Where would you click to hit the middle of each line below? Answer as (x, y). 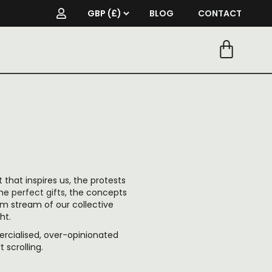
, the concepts (96, 192)
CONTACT (220, 13)
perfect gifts (38, 192)
